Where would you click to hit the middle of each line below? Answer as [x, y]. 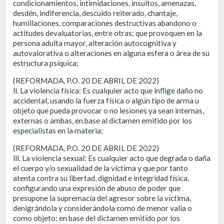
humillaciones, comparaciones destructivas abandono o [105, 23]
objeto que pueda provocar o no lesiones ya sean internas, [108, 110]
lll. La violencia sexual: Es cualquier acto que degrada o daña [112, 158]
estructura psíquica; [46, 63]
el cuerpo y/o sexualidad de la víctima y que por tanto [100, 168]
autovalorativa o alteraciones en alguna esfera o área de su [111, 53]
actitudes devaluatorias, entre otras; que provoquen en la [107, 33]
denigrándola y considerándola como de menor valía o [102, 208]
